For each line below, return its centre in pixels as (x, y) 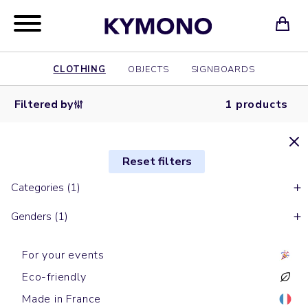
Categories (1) (46, 188)
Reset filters (157, 162)
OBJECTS (148, 69)
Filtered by (43, 104)
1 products (257, 104)
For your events (63, 255)
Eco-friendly (54, 277)
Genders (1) (40, 217)
